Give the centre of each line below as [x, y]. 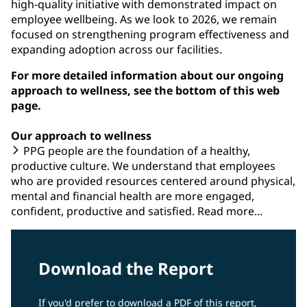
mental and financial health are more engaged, [133, 196]
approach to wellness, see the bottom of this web [145, 91]
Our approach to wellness [81, 135]
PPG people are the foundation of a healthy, [135, 150]
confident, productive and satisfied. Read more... [137, 211]
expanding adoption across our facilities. [116, 50]
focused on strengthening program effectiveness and [150, 35]
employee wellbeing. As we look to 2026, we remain [144, 20]
